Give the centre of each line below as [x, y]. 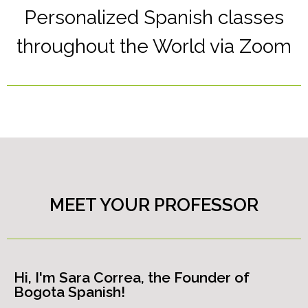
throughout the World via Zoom [154, 46]
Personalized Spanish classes [154, 18]
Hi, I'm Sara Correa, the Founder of [132, 277]
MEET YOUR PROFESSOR [154, 205]
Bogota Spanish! [69, 292]
